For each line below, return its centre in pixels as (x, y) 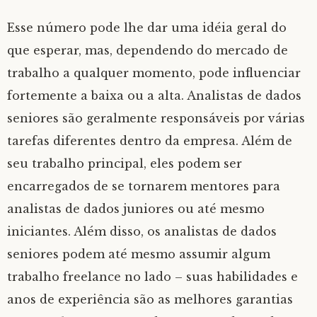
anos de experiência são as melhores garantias (150, 299)
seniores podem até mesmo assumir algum (139, 254)
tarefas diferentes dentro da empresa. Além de (150, 141)
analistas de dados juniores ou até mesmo (136, 209)
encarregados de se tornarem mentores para (144, 186)
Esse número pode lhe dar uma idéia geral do (147, 28)
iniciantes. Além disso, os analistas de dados (142, 231)
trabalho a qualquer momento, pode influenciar (154, 73)
